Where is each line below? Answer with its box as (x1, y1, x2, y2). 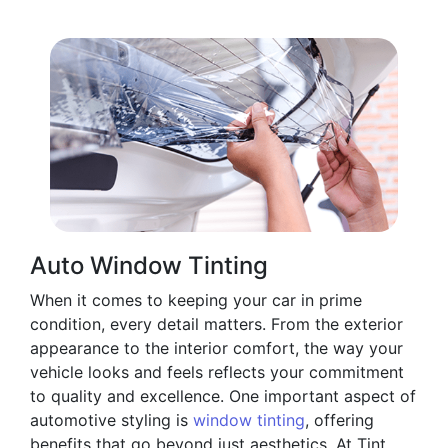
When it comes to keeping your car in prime (30, 289, 362, 310)
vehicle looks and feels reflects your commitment (30, 361, 404, 382)
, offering (305, 409, 374, 430)
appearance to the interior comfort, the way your (30, 337, 403, 358)
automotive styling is (30, 409, 193, 430)
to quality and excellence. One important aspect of (30, 385, 416, 406)
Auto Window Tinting (30, 250, 268, 280)
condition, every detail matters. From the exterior (30, 313, 403, 334)
